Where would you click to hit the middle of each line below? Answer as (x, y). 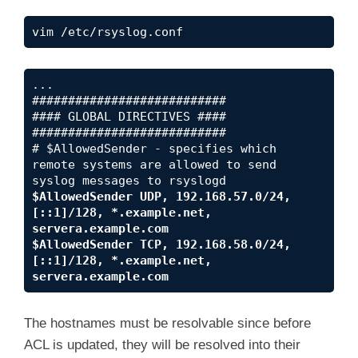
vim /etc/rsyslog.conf (107, 32)
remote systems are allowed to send (154, 164)
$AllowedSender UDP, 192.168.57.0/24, (161, 196)
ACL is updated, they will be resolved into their (162, 345)
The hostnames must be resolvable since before (167, 324)
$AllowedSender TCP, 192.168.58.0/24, (161, 244)
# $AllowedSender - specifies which (154, 148)
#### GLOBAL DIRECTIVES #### (129, 116)
